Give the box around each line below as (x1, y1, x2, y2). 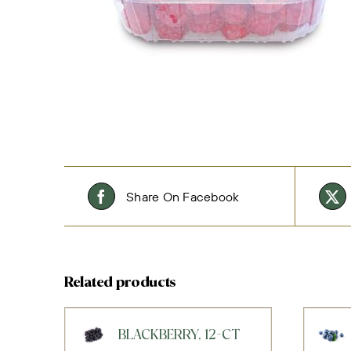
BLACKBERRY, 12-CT (118, 328, 240, 344)
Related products (64, 275, 176, 291)
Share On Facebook (126, 188, 240, 204)
